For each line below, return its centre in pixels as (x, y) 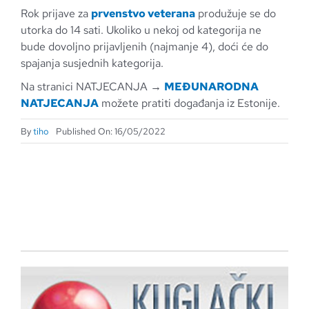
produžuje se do (235, 13)
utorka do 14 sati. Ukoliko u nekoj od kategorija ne (141, 30)
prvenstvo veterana (143, 13)
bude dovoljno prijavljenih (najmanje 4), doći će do (144, 47)
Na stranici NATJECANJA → (92, 87)
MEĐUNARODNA (211, 87)
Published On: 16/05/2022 (110, 131)
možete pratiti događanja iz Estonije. (189, 103)
